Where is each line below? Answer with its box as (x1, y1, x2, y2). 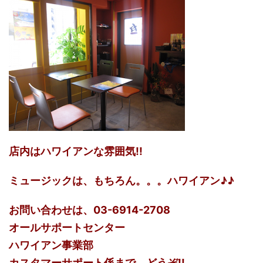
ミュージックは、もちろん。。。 (9, 174, 167, 187)
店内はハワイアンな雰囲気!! (9, 144, 143, 157)
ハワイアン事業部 (9, 238, 93, 251)
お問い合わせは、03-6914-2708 (9, 203, 170, 216)
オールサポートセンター (9, 221, 125, 234)
